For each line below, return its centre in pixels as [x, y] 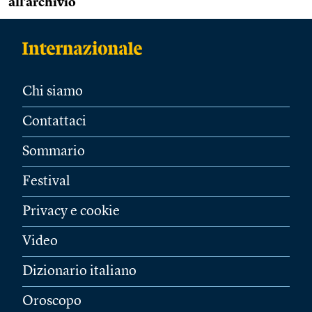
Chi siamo [53, 92]
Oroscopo [52, 302]
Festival [46, 182]
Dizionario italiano [79, 272]
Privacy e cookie [71, 212]
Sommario [54, 152]
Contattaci [54, 122]
